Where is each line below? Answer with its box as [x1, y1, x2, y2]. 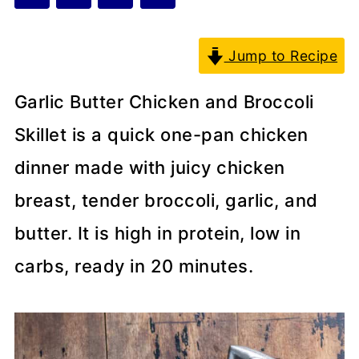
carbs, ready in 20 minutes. [14, 256, 254, 277]
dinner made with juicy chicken [14, 157, 285, 179]
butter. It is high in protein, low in [14, 223, 301, 244]
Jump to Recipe [224, 47, 338, 65]
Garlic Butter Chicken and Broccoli [14, 91, 314, 113]
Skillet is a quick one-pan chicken [14, 124, 309, 146]
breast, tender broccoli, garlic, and [14, 190, 318, 212]
